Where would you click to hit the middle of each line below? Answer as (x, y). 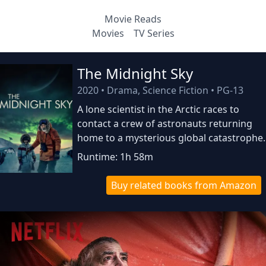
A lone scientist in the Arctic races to (159, 109)
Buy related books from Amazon (183, 185)
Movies (108, 33)
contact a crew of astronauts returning (165, 123)
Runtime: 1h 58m (115, 157)
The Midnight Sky (135, 73)
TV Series (154, 33)
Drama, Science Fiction (158, 90)
